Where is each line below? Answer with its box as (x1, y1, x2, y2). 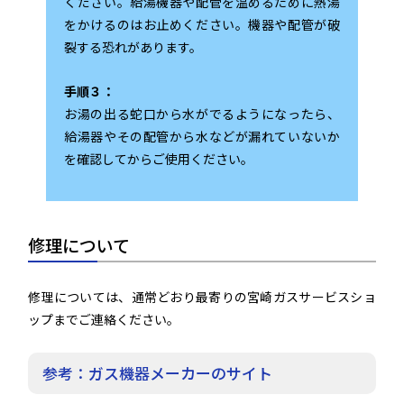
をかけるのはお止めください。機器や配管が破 (64, 14, 340, 33)
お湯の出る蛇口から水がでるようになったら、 (64, 104, 340, 123)
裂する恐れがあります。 (64, 37, 203, 56)
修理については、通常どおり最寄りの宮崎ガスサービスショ (28, 287, 376, 306)
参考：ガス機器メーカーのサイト (42, 361, 273, 384)
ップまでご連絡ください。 (28, 309, 180, 328)
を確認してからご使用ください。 (64, 149, 254, 168)
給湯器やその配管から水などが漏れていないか (64, 126, 340, 145)
